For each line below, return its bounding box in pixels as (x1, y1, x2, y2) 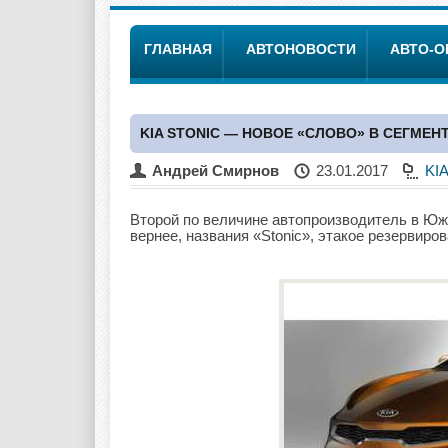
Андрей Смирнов (152, 162, 279, 179)
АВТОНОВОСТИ (246, 41, 356, 57)
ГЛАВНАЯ (144, 41, 212, 57)
